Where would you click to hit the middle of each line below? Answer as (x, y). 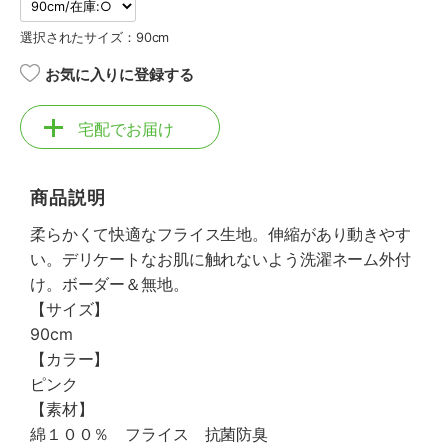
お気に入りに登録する (119, 74)
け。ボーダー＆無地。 (109, 284)
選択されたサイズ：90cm (95, 37)
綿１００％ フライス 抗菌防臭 (149, 434)
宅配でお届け (126, 129)
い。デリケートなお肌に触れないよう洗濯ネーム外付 (220, 259)
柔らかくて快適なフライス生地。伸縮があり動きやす (220, 234)
